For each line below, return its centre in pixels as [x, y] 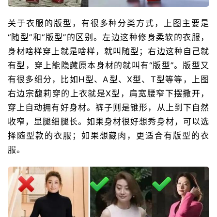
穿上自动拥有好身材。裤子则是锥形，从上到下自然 [108, 107]
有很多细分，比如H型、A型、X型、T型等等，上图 [108, 79]
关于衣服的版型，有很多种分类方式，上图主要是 [108, 23]
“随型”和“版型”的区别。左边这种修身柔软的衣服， [108, 37]
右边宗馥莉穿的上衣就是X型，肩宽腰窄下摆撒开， [108, 93]
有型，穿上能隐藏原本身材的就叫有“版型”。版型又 [108, 65]
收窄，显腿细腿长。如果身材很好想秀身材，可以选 [108, 121]
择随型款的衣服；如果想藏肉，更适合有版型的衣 [108, 135]
